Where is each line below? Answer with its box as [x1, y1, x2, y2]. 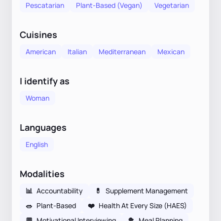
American [26, 46, 56, 56]
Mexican [157, 46, 184, 56]
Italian [68, 46, 87, 56]
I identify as [20, 74, 70, 87]
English [26, 139, 48, 149]
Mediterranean [99, 46, 146, 56]
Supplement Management [106, 185, 188, 195]
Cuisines [20, 28, 57, 40]
